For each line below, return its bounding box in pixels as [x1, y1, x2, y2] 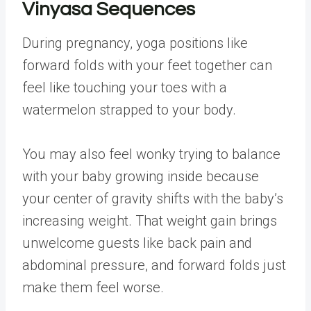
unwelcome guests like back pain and [22, 235, 252, 251]
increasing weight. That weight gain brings [22, 212, 277, 229]
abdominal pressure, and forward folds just [22, 257, 286, 274]
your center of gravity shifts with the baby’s [22, 190, 283, 207]
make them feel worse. [22, 279, 164, 296]
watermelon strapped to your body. [22, 101, 239, 118]
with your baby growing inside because [22, 168, 259, 185]
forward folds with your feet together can [22, 57, 272, 74]
